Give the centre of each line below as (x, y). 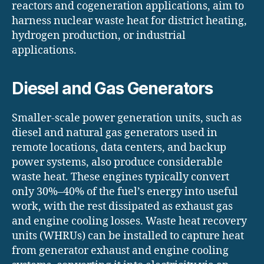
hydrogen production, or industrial (99, 36)
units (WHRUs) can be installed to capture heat (128, 236)
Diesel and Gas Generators (112, 89)
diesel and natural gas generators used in (115, 133)
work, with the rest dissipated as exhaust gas (122, 207)
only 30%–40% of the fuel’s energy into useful (125, 192)
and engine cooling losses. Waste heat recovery (129, 222)
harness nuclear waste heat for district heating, (129, 21)
